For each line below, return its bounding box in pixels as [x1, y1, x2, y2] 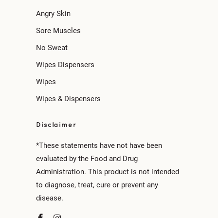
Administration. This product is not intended [36, 167, 179, 176]
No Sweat [36, 43, 68, 52]
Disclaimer [36, 122, 76, 128]
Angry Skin [36, 9, 71, 18]
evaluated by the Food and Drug [36, 154, 138, 163]
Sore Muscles [36, 26, 81, 35]
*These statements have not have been [36, 141, 162, 150]
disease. [36, 194, 63, 202]
